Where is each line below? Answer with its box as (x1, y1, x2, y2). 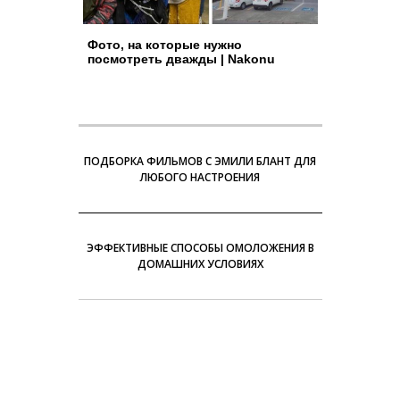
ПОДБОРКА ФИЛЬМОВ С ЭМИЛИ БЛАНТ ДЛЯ (84, 153, 316, 169)
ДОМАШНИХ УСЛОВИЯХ (137, 255, 263, 271)
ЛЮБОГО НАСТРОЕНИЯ (140, 169, 260, 185)
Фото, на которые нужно (87, 37, 242, 52)
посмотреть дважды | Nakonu (87, 51, 275, 66)
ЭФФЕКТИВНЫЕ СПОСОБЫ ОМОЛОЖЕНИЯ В (86, 239, 314, 255)
